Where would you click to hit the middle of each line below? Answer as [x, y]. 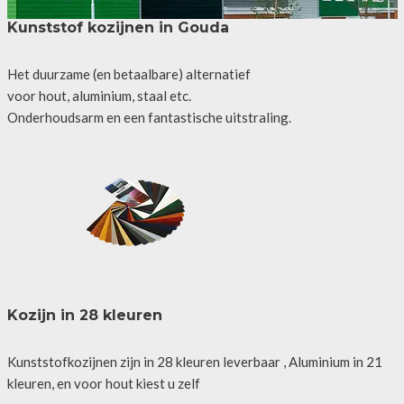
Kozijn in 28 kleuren [84, 315]
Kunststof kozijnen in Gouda [118, 27]
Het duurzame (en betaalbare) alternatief [129, 73]
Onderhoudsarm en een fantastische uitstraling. [149, 117]
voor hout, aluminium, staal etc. [99, 95]
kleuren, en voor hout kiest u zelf [103, 383]
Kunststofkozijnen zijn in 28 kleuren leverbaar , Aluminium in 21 [194, 361]
